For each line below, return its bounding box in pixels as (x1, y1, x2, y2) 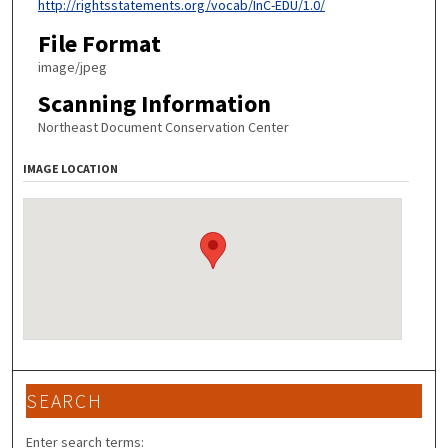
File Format (37, 28, 161, 60)
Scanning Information (37, 87, 271, 119)
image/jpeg (37, 58, 107, 77)
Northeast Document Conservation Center (37, 117, 289, 136)
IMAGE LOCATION (23, 161, 119, 177)
